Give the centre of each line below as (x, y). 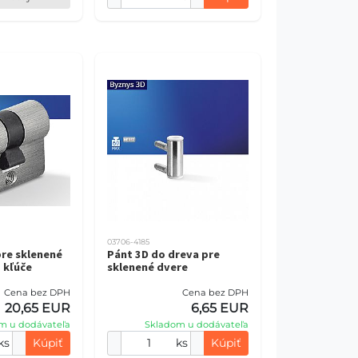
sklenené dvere (147, 267)
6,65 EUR (220, 308)
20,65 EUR (37, 308)
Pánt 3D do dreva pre (163, 254)
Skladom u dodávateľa (197, 324)
